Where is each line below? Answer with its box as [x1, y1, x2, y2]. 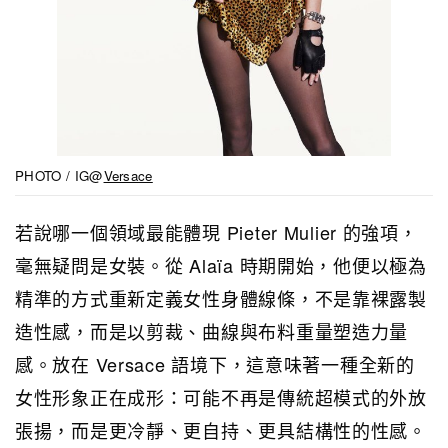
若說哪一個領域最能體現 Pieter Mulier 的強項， [15, 218, 418, 245]
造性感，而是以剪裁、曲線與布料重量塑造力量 [15, 317, 409, 344]
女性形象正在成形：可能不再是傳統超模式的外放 [15, 383, 427, 410]
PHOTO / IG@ [15, 165, 104, 185]
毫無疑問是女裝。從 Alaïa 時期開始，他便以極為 [15, 251, 427, 278]
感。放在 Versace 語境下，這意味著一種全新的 [15, 350, 415, 377]
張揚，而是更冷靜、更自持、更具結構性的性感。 [15, 416, 427, 443]
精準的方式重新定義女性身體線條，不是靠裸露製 [15, 284, 427, 311]
